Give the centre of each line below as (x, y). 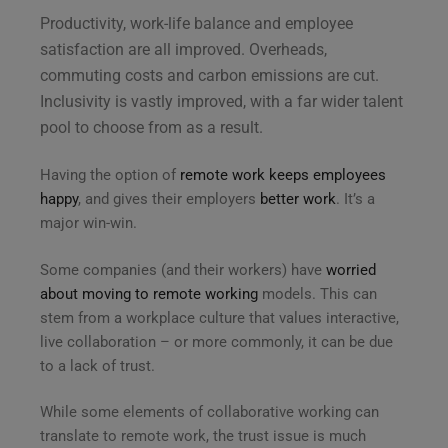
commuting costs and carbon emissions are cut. (209, 75)
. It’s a (355, 199)
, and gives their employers (169, 199)
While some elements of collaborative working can (209, 412)
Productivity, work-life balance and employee (196, 23)
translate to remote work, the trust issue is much (203, 436)
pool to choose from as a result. (151, 127)
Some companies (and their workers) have (183, 269)
